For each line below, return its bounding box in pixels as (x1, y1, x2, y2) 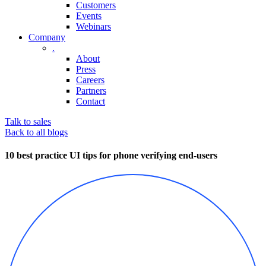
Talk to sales (5, 116, 51, 126)
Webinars (76, 21, 111, 31)
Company (28, 32, 65, 42)
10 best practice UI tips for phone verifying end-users (5, 150, 217, 161)
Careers (76, 75, 104, 85)
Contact (76, 96, 105, 106)
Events (76, 11, 102, 21)
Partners (76, 85, 106, 96)
